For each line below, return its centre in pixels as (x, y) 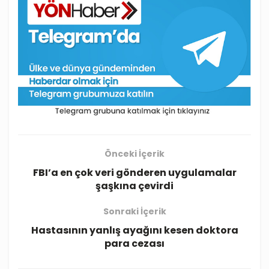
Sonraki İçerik (134, 212)
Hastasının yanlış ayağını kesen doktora (134, 231)
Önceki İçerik (134, 154)
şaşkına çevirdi (134, 186)
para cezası (134, 244)
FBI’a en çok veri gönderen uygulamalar (134, 173)
